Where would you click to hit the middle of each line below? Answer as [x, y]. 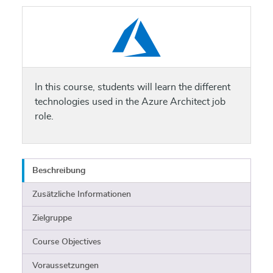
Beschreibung [59, 171]
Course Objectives [67, 242]
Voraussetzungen [66, 266]
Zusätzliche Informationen [82, 194]
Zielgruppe [52, 218]
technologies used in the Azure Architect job [130, 102]
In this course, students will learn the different [133, 87]
